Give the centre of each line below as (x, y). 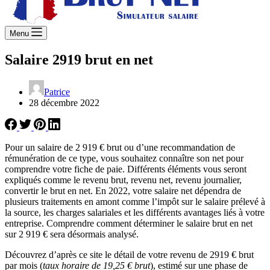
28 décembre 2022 (64, 102)
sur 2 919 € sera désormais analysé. (72, 234)
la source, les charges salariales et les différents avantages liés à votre (135, 212)
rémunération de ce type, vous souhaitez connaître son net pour (124, 158)
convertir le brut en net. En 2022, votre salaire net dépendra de (123, 190)
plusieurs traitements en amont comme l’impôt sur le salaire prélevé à (135, 201)
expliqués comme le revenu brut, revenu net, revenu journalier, (123, 180)
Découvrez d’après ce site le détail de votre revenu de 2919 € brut (129, 254)
